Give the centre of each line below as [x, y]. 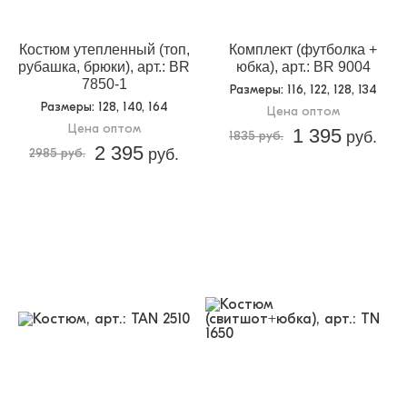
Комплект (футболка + [303, 50]
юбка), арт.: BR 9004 [303, 67]
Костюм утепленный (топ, [104, 50]
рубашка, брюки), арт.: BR [104, 67]
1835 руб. [256, 136]
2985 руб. [57, 154]
